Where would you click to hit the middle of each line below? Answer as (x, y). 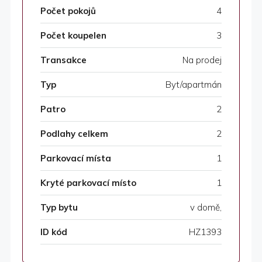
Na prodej (202, 60)
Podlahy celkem (74, 134)
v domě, (206, 208)
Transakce (63, 60)
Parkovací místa (76, 158)
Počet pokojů (68, 11)
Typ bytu (59, 208)
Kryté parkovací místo (88, 183)
